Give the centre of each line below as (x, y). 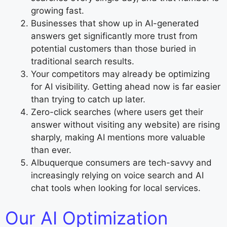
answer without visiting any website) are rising (125, 124)
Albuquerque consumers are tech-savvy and (121, 162)
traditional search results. (83, 61)
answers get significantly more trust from (114, 36)
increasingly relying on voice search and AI (117, 175)
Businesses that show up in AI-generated (115, 23)
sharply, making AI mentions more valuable (118, 137)
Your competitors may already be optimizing (120, 74)
